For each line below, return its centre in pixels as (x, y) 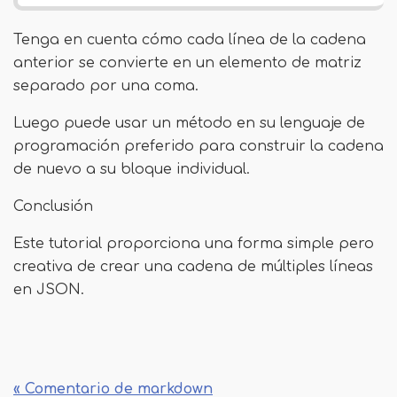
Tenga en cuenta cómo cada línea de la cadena (190, 40)
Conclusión (53, 206)
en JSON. (49, 290)
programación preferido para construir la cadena (198, 146)
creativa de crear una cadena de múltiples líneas (193, 267)
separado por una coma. (106, 86)
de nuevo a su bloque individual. (132, 169)
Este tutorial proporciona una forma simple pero (194, 244)
